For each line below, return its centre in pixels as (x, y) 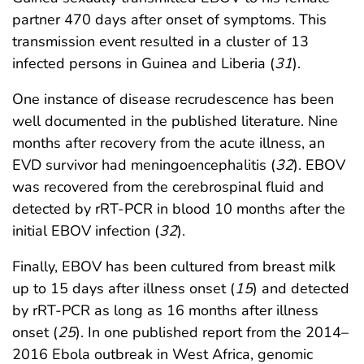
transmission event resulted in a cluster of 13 (160, 42)
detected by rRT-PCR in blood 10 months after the (179, 209)
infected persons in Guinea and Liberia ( (143, 64)
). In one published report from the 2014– (212, 333)
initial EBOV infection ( (86, 231)
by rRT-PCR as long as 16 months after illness (165, 311)
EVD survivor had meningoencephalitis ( (144, 165)
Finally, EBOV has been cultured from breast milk (174, 267)
